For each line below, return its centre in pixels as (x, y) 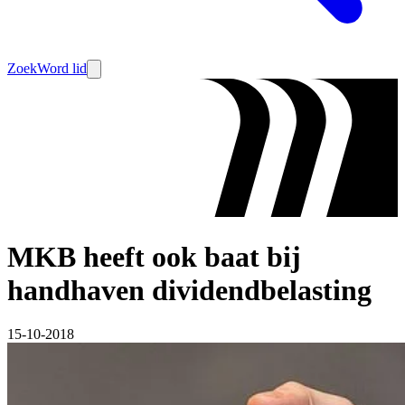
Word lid (62, 68)
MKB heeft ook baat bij (154, 256)
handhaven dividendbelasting (189, 290)
